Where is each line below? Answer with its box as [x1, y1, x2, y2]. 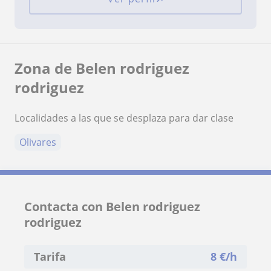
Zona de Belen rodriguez [15, 57, 189, 78]
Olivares [19, 135, 56, 149]
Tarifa [34, 249, 66, 264]
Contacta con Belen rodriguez [24, 198, 200, 215]
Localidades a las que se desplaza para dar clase [15, 111, 233, 125]
